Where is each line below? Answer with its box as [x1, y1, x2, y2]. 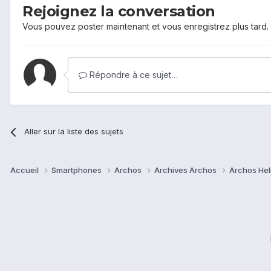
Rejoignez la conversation [22, 2, 215, 21]
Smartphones [51, 165, 103, 175]
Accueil [10, 165, 41, 175]
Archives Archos [154, 165, 218, 175]
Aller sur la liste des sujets [24, 126, 124, 137]
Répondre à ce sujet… [87, 70, 178, 80]
